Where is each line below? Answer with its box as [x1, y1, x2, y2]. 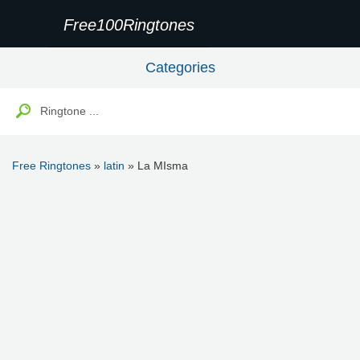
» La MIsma [125, 159, 188, 172]
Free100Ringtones [63, 16, 194, 34]
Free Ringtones [12, 159, 91, 172]
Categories [145, 59, 215, 76]
